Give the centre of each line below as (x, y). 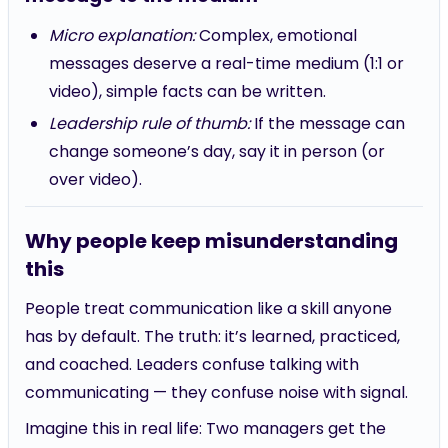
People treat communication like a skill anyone (208, 308)
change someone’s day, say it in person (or (217, 151)
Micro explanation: (122, 35)
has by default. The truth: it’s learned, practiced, (212, 336)
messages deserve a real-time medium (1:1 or (226, 63)
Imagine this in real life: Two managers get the (205, 428)
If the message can (327, 123)
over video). (95, 179)
